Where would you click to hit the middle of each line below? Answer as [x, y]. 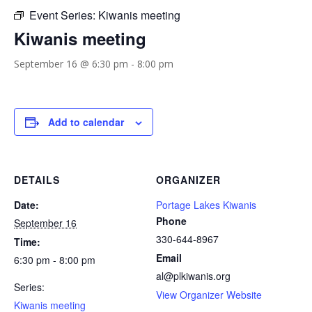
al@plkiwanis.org [193, 276]
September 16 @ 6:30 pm [71, 64]
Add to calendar [86, 122]
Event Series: [64, 15]
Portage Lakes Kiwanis [206, 205]
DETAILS [37, 180]
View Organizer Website [209, 295]
